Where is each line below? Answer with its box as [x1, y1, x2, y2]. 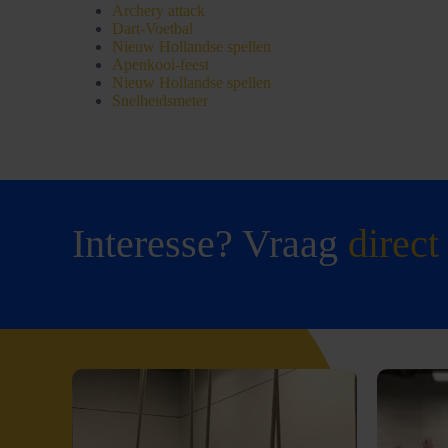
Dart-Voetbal [112, 19, 193, 37]
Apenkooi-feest [112, 55, 209, 73]
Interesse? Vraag [72, 221, 348, 266]
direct [348, 221, 439, 266]
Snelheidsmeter [112, 91, 208, 109]
